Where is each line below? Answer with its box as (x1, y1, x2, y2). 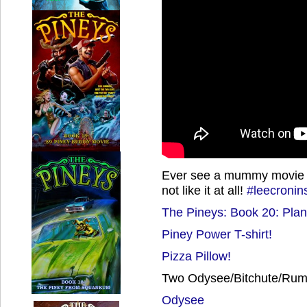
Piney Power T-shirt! (162, 227, 272, 241)
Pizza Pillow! (162, 249, 231, 263)
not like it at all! (162, 183, 247, 197)
